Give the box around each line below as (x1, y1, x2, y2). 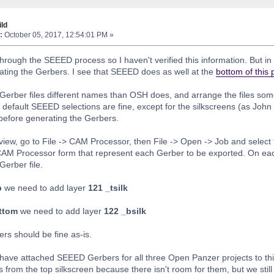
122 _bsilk (103, 206, 146, 217)
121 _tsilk (87, 183, 128, 193)
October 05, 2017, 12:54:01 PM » (2, 30, 114, 39)
